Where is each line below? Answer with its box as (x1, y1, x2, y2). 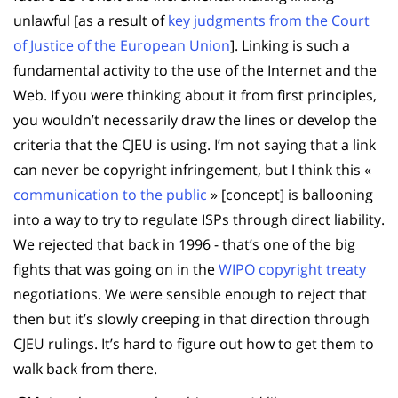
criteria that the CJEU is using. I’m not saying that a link (13, 134, 376, 155)
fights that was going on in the (13, 259, 219, 279)
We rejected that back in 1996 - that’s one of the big (13, 234, 355, 254)
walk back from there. (13, 358, 157, 378)
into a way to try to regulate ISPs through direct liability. (13, 209, 385, 229)
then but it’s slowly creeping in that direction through (13, 308, 370, 329)
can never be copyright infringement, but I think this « (13, 159, 371, 179)
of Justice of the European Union (13, 35, 230, 55)
